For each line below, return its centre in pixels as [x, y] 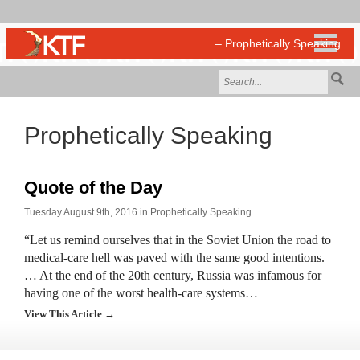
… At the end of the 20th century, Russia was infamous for [173, 275]
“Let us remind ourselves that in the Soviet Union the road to [178, 240]
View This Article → [70, 314]
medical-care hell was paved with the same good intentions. [174, 258]
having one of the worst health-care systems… [141, 293]
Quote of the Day [93, 188]
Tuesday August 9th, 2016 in [87, 212]
